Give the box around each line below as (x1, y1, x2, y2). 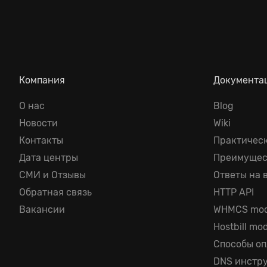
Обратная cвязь (19, 187, 92, 198)
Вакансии (19, 204, 65, 215)
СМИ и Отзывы (19, 169, 86, 181)
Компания (19, 74, 65, 86)
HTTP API (213, 187, 254, 198)
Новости (19, 117, 58, 129)
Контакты (19, 135, 63, 146)
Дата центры (19, 152, 78, 163)
